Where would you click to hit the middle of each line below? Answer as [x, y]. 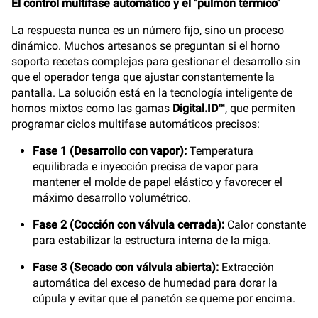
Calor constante [265, 225]
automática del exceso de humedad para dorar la [155, 283]
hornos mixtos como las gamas [92, 108]
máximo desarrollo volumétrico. [112, 198]
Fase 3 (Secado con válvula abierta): [126, 267]
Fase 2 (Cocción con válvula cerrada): [128, 225]
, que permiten [260, 108]
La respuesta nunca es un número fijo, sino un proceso [148, 30]
